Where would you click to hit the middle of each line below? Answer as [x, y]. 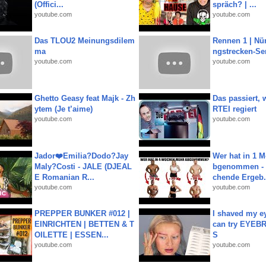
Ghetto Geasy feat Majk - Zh [85, 98]
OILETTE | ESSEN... [72, 235]
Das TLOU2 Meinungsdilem [85, 41]
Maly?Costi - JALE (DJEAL [83, 167]
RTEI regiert [235, 109]
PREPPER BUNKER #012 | [82, 213]
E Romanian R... [64, 177]
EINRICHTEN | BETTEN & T [84, 224]
